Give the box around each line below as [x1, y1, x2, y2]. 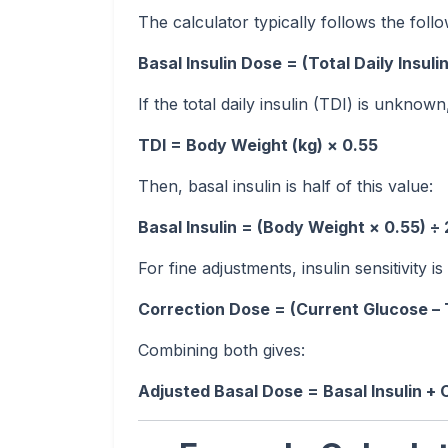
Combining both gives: [138, 340, 305, 360]
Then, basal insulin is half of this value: [138, 176, 433, 196]
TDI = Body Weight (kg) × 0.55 [138, 135, 378, 155]
